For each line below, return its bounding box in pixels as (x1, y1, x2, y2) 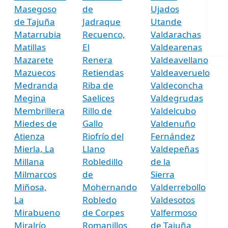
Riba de (82, 79, 113, 91)
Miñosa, (14, 181, 47, 193)
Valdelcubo (150, 104, 196, 117)
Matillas (14, 41, 46, 53)
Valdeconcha (150, 79, 203, 91)
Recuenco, (82, 28, 125, 40)
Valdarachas (150, 28, 201, 40)
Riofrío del (82, 130, 124, 142)
